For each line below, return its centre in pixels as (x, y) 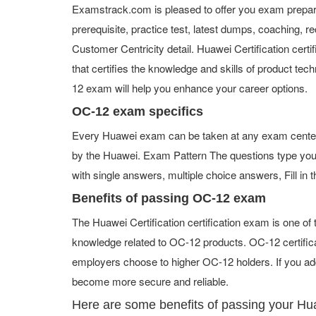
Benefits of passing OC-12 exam (169, 198)
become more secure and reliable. (150, 281)
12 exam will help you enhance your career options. (190, 88)
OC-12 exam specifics (138, 111)
